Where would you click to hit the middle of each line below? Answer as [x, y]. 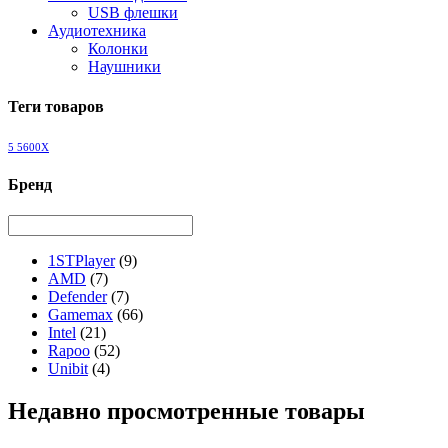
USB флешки [133, 13]
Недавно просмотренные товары [186, 411]
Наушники [124, 67]
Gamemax [80, 315]
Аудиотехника [97, 31]
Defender [77, 297]
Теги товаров [56, 106]
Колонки [118, 49]
